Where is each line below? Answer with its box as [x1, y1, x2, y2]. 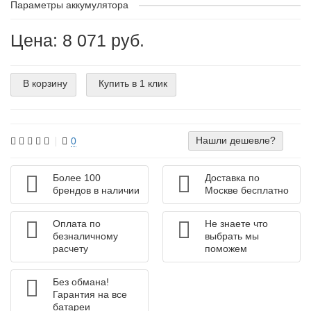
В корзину [23, 78, 67, 90]
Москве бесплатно [205, 184, 289, 196]
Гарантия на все [53, 288, 127, 300]
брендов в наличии [53, 184, 140, 196]
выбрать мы [205, 230, 259, 242]
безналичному [53, 230, 118, 242]
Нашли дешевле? [195, 134, 276, 146]
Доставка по [205, 171, 260, 183]
